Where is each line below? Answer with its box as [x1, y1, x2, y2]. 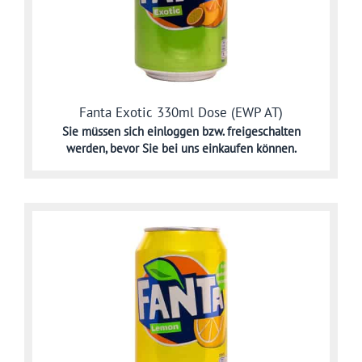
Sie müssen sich [61, 123, 147, 139]
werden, [65, 140, 110, 156]
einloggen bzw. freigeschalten [146, 123, 301, 139]
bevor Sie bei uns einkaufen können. [109, 140, 297, 156]
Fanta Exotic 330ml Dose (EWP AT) [79, 103, 283, 121]
